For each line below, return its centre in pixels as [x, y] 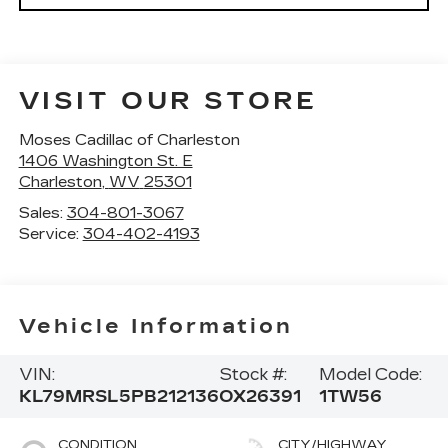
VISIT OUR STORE [168, 101]
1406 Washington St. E [105, 161]
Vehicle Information [155, 325]
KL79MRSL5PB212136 [118, 397]
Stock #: [252, 375]
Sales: [42, 213]
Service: [50, 234]
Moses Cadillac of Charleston [129, 140]
